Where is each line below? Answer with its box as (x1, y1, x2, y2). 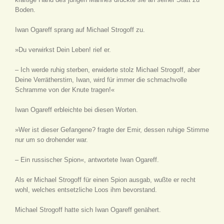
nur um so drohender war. (15, 136, 88, 143)
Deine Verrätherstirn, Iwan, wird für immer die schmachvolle (15, 76, 187, 83)
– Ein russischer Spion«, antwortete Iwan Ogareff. (15, 156, 159, 163)
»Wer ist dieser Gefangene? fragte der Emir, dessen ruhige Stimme (15, 126, 209, 133)
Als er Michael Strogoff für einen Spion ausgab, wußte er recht (15, 176, 195, 183)
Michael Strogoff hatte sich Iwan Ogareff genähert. (15, 206, 161, 213)
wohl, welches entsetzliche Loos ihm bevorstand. (15, 186, 157, 193)
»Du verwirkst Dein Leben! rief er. (15, 46, 111, 53)
